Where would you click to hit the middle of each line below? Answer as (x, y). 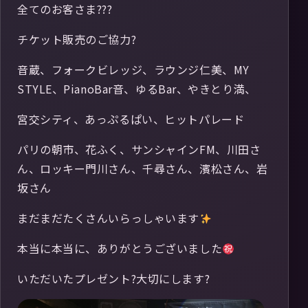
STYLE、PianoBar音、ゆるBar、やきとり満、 (137, 89)
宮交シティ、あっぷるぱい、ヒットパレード (131, 119)
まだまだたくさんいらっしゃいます (108, 218)
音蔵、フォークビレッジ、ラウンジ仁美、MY (133, 69)
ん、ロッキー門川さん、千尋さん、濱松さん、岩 (143, 168)
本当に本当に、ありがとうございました (120, 248)
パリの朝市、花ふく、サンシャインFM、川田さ (139, 149)
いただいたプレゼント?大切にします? (114, 278)
